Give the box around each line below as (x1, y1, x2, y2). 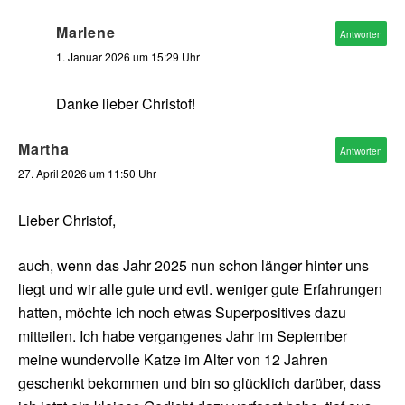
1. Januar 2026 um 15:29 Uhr (56, 48, 200, 64)
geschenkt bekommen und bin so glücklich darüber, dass (18, 372, 381, 393)
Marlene (56, 21, 116, 42)
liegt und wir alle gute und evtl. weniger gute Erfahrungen (18, 278, 382, 299)
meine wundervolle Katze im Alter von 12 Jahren (18, 348, 328, 370)
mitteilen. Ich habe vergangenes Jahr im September (18, 325, 347, 346)
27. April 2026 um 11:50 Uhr (18, 165, 156, 181)
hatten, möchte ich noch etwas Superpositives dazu (18, 301, 346, 323)
